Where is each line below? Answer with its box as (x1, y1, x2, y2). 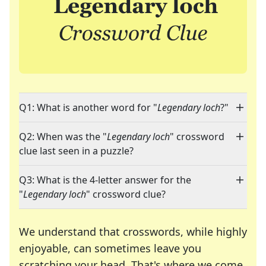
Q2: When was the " (19, 130, 107, 144)
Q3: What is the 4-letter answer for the (19, 173, 191, 187)
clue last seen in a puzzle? (19, 144, 134, 158)
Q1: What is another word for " (19, 101, 157, 115)
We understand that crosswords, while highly (19, 224, 247, 239)
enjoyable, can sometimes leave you (19, 241, 201, 256)
